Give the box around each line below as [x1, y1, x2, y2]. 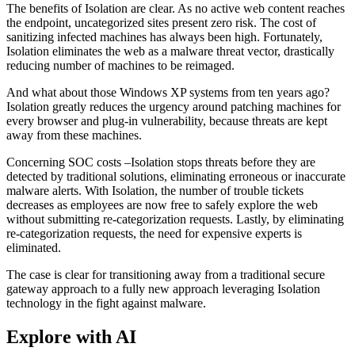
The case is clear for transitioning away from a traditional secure [6, 268, 325, 282]
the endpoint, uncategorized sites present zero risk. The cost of [6, 16, 316, 30]
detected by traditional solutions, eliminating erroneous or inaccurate [6, 170, 345, 184]
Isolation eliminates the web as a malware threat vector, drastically [6, 44, 334, 59]
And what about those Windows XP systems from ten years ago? [6, 86, 330, 100]
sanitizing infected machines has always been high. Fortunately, [6, 30, 323, 44]
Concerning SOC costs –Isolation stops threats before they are [6, 155, 315, 170]
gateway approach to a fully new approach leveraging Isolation [6, 282, 320, 296]
